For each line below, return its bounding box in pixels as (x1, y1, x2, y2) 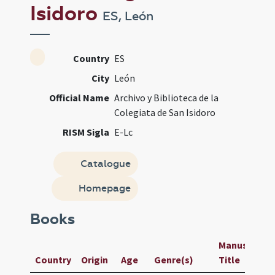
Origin (81, 254, 109, 266)
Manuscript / (219, 239, 274, 251)
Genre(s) (154, 254, 194, 266)
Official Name (49, 91, 110, 104)
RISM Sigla (63, 126, 110, 138)
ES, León (103, 9, 154, 23)
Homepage (76, 182, 131, 194)
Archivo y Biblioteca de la (114, 91, 219, 104)
